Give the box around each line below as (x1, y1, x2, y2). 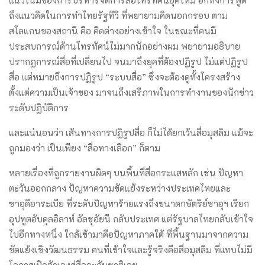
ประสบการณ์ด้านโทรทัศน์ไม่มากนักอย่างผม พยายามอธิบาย (9, 40, 240, 52)
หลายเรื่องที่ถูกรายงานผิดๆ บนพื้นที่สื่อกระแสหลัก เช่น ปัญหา (9, 166, 243, 179)
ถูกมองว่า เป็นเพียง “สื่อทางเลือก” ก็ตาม (9, 141, 160, 154)
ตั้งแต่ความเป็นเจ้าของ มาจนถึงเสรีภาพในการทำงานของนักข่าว (9, 86, 254, 98)
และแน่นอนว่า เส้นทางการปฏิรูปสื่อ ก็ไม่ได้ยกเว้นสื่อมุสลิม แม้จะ (9, 126, 253, 138)
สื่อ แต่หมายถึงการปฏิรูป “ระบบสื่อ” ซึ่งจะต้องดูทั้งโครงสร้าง (9, 70, 240, 83)
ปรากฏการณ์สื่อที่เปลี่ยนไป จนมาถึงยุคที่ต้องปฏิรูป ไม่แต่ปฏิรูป (9, 55, 248, 67)
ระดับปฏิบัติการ (9, 101, 69, 114)
